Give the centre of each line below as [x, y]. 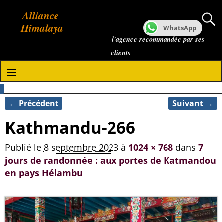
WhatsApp [180, 28]
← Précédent [33, 103]
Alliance [41, 15]
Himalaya [42, 28]
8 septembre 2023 [81, 147]
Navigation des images [72, 112]
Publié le [24, 147]
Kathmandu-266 [70, 127]
